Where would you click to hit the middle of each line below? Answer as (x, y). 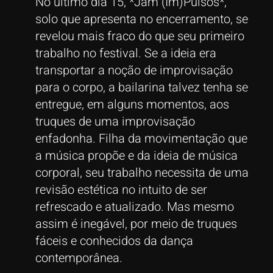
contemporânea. (79, 258)
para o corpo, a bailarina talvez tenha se (141, 87)
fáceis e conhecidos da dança (114, 241)
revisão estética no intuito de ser (121, 190)
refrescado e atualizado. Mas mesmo (134, 207)
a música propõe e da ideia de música (136, 155)
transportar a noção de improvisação (134, 70)
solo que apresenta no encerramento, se (141, 19)
